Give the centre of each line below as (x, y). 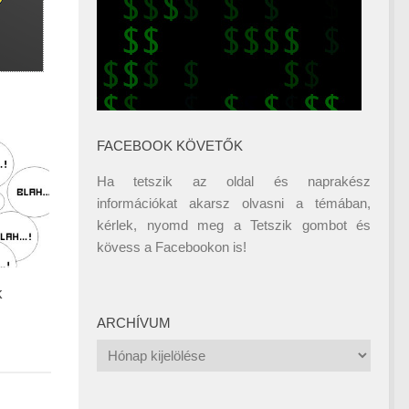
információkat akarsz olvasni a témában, (234, 203)
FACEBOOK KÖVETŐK (170, 146)
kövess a (126, 247)
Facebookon (192, 247)
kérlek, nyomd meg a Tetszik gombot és (234, 225)
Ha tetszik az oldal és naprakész (234, 181)
